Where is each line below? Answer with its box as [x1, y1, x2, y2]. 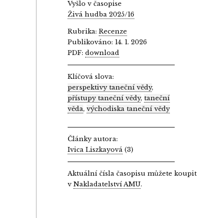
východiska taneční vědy [87, 104, 170, 113]
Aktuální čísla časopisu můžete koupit [68, 169, 197, 178]
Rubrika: [68, 27, 99, 36]
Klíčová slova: [68, 72, 114, 81]
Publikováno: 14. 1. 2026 [68, 37, 147, 46]
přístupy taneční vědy [68, 93, 141, 102]
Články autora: [68, 134, 118, 143]
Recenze [99, 27, 127, 36]
